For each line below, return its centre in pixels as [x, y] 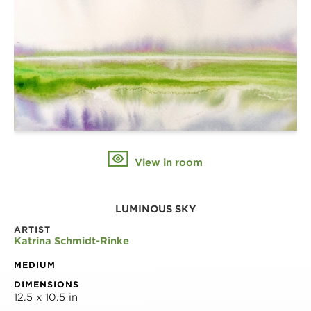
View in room [167, 162]
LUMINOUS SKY [155, 209]
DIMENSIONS [47, 284]
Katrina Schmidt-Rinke [72, 241]
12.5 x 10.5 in [46, 297]
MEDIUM [35, 264]
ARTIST [32, 229]
